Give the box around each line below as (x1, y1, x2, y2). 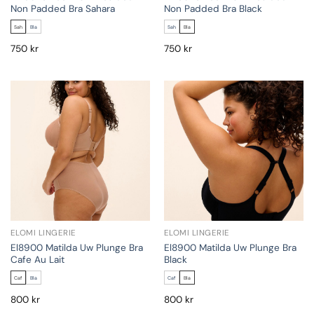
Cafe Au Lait (10, 253, 64, 266)
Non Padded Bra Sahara (10, 2, 115, 15)
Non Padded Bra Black (163, 2, 262, 15)
